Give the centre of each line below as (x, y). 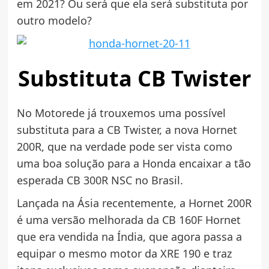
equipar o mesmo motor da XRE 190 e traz (124, 253)
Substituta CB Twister (134, 78)
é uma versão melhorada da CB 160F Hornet (128, 219)
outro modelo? (54, 21)
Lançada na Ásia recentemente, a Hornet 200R (134, 203)
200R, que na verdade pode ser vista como (124, 146)
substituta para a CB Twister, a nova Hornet (127, 129)
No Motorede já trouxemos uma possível (121, 113)
